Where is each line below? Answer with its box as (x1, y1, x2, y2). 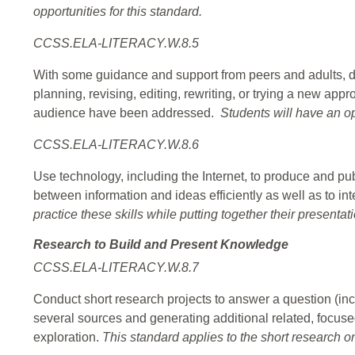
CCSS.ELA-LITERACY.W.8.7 (33, 261, 199, 275)
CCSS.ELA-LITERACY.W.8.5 (33, 36, 199, 51)
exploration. (33, 330, 102, 345)
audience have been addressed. (33, 106, 220, 120)
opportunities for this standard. (33, 5, 202, 19)
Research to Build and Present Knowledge (33, 238, 288, 252)
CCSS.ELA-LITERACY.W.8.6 (33, 138, 199, 152)
